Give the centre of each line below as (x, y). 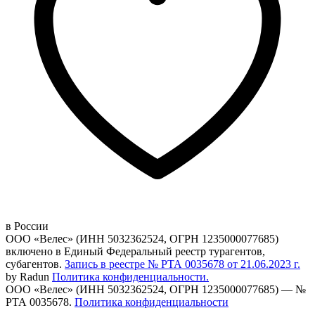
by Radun (27, 276)
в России (27, 226)
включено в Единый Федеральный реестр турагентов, (135, 251)
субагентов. (34, 264)
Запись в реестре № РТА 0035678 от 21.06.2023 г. (182, 264)
